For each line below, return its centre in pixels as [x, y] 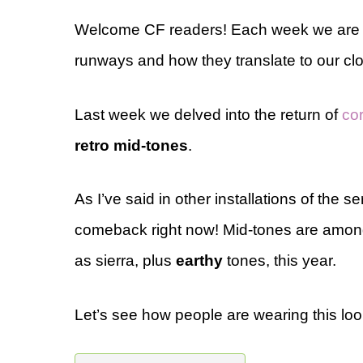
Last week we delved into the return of [208, 114]
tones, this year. [282, 261]
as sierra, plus [125, 261]
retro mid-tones [131, 145]
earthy [201, 261]
